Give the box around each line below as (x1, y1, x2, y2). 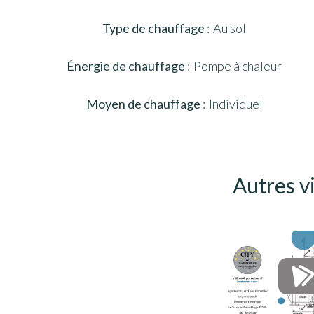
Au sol (213, 20, 246, 36)
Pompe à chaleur (193, 58, 282, 74)
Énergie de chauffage (67, 58, 187, 74)
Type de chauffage (102, 20, 207, 36)
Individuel (208, 96, 263, 111)
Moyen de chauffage (86, 96, 203, 111)
